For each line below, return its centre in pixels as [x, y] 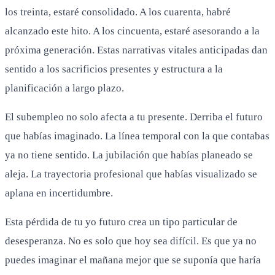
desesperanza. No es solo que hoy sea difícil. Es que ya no [131, 241]
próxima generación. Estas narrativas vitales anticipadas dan [136, 50]
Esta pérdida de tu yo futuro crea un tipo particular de [121, 222]
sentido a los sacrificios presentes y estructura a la [114, 69]
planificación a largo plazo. [64, 88]
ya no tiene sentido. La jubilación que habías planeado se [129, 155]
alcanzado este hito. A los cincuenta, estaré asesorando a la [132, 31]
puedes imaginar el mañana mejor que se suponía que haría [133, 260]
